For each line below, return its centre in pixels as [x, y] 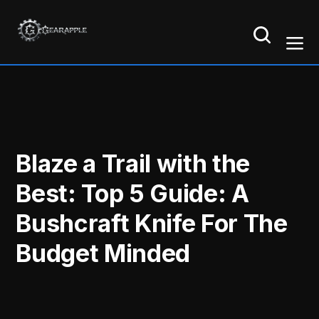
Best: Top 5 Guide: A [132, 194]
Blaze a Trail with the [133, 164]
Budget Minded [103, 253]
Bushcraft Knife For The [152, 224]
